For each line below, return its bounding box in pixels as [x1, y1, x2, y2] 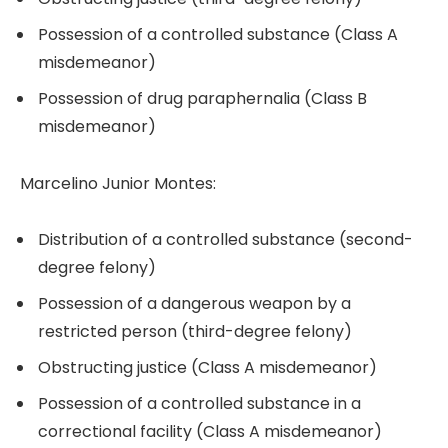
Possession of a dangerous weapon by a [38, 292, 351, 316]
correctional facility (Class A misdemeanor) [38, 420, 382, 444]
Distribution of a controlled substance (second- [38, 228, 413, 252]
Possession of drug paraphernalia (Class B [38, 86, 367, 110]
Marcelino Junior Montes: [20, 171, 216, 195]
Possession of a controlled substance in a [38, 392, 361, 416]
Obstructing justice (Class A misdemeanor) [38, 356, 377, 380]
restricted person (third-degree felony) [38, 320, 352, 344]
